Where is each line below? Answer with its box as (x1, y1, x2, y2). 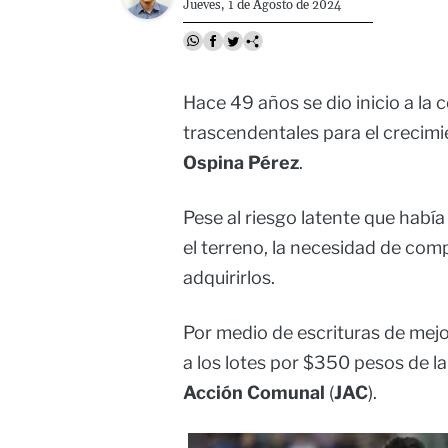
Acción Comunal (183, 382, 325, 404)
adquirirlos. (183, 267, 275, 289)
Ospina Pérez (183, 152, 299, 174)
